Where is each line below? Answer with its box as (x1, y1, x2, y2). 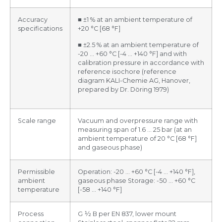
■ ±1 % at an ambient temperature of (78, 16, 192, 24)
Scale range (18, 117, 56, 125)
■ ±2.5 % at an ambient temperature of (78, 41, 199, 49)
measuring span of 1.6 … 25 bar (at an (78, 126, 192, 134)
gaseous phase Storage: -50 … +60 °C (78, 177, 195, 185)
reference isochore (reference (78, 67, 176, 75)
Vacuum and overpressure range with (78, 117, 198, 125)
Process (18, 210, 44, 218)
